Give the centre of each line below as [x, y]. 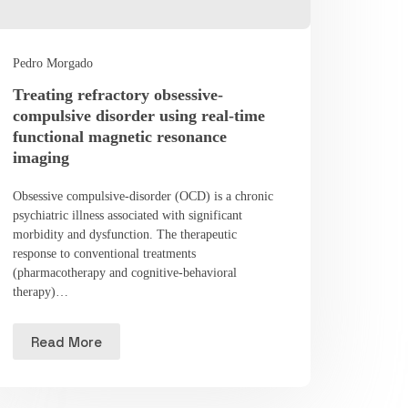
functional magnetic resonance [120, 137]
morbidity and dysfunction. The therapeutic [125, 235]
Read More [67, 342]
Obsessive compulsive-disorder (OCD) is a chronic [143, 197]
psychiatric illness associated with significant [128, 216]
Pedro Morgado [53, 64]
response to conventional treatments [105, 254]
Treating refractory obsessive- [118, 95]
